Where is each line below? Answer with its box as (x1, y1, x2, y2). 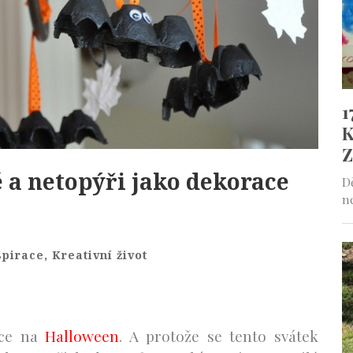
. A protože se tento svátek (119, 325, 319, 346)
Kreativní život (52, 247, 147, 262)
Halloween (45, 325, 120, 346)
